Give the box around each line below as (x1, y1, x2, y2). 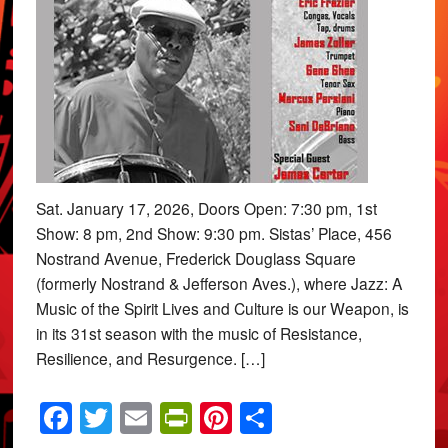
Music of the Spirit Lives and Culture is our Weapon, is (35, 297, 409, 320)
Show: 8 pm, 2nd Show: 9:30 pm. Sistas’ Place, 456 (35, 222, 392, 245)
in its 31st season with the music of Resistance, (35, 322, 362, 345)
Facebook (71, 395, 213, 442)
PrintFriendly (191, 395, 372, 442)
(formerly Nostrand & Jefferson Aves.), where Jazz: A (35, 272, 402, 295)
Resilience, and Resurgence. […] (35, 347, 265, 370)
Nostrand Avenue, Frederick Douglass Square (35, 247, 356, 270)
